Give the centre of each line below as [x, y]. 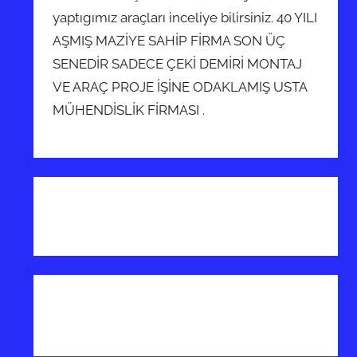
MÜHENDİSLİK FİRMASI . [129, 110]
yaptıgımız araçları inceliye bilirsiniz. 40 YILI [185, 17]
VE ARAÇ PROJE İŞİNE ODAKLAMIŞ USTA [180, 86]
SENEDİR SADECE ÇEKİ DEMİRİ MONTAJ [178, 63]
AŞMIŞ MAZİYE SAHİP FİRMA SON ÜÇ [169, 40]
